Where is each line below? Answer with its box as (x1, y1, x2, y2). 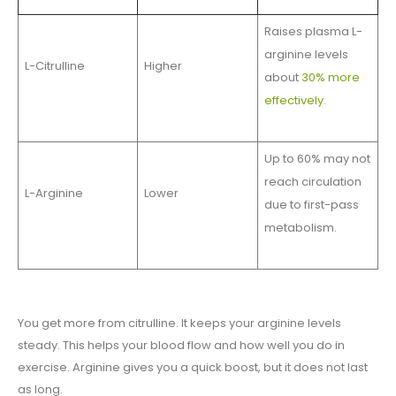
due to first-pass (263, 196, 359, 214)
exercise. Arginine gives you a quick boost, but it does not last (18, 359, 368, 377)
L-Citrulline (24, 57, 85, 75)
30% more (301, 69, 360, 87)
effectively (263, 92, 324, 110)
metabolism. (263, 219, 337, 237)
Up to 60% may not (263, 150, 370, 168)
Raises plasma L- (263, 23, 362, 41)
